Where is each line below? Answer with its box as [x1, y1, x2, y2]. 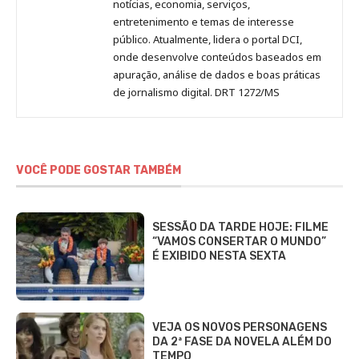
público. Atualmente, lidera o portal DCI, [113, 31, 302, 46]
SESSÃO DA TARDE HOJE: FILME [152, 220, 329, 235]
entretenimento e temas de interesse [113, 14, 294, 29]
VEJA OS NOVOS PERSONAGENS [152, 321, 327, 335]
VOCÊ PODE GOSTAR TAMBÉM [16, 163, 181, 177]
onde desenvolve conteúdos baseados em [113, 49, 321, 64]
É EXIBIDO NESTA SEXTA [152, 249, 286, 264]
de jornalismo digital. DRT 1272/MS [113, 84, 280, 99]
